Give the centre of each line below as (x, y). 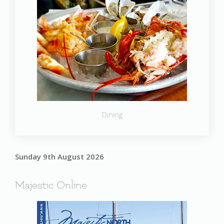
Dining (112, 114)
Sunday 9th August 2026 (59, 156)
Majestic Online (51, 185)
